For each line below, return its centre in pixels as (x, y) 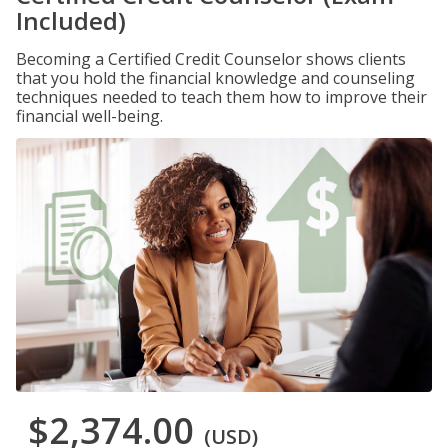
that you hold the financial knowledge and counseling (215, 78)
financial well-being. (89, 116)
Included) (71, 20)
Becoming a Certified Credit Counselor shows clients (211, 59)
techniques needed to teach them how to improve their (221, 97)
